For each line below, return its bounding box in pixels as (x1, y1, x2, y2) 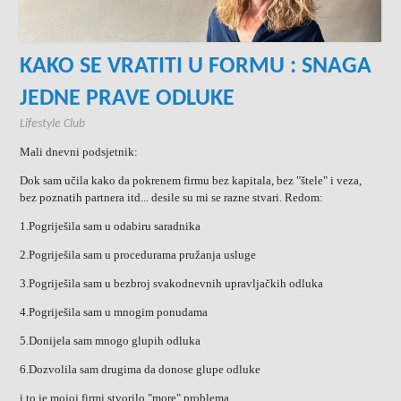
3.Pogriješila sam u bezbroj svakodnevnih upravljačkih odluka (20, 277, 324, 291)
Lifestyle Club (20, 117, 86, 132)
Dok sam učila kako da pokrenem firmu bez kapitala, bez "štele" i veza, (20, 174, 363, 188)
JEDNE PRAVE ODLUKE (20, 87, 235, 112)
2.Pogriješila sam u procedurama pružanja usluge (20, 248, 257, 262)
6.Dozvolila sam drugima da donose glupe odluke (20, 363, 261, 377)
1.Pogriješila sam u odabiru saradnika (20, 219, 201, 234)
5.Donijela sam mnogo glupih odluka (20, 334, 201, 348)
